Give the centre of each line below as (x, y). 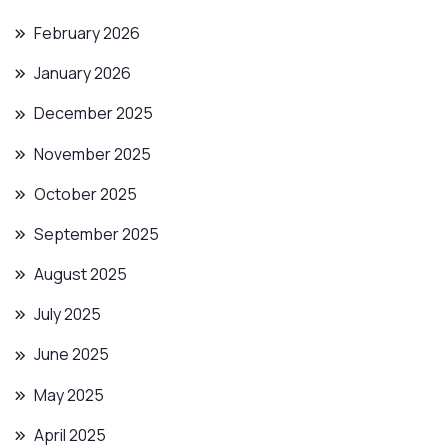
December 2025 (93, 113)
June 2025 (71, 354)
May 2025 (69, 394)
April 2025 (70, 434)
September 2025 (96, 233)
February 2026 (87, 32)
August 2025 (80, 274)
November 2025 (92, 153)
